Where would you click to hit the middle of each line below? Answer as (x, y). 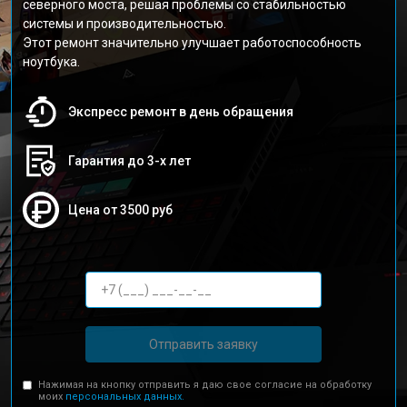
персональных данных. (125, 397)
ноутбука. (51, 62)
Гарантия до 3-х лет (129, 161)
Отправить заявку (203, 344)
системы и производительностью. (124, 24)
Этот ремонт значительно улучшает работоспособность (192, 43)
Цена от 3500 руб (120, 210)
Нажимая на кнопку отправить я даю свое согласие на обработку (205, 385)
